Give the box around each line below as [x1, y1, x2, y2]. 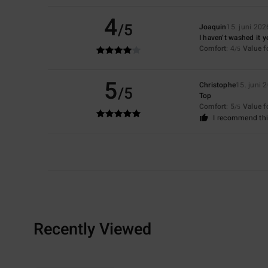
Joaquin [199, 21, 227, 32]
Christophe [199, 79, 236, 90]
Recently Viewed [33, 217, 151, 241]
